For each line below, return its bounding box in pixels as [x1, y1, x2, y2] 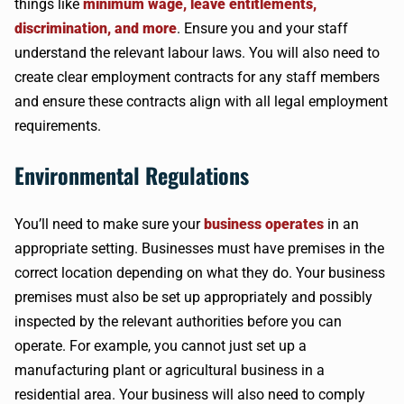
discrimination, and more [14, 20, 177, 37]
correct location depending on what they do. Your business [14, 264, 385, 281]
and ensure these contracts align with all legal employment [14, 93, 388, 110]
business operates [204, 216, 324, 233]
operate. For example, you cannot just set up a [14, 337, 307, 354]
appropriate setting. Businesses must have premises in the [14, 240, 384, 257]
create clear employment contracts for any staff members [14, 69, 380, 86]
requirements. [14, 117, 101, 134]
